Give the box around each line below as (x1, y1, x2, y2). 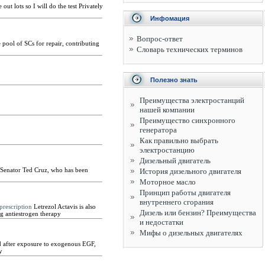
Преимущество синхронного (140, 116, 235, 125)
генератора (140, 125, 177, 134)
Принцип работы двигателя (140, 188, 231, 197)
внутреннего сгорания (140, 198, 214, 206)
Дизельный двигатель (140, 156, 211, 165)
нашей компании (140, 105, 195, 114)
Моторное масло (140, 177, 196, 186)
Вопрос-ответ (137, 34, 183, 43)
